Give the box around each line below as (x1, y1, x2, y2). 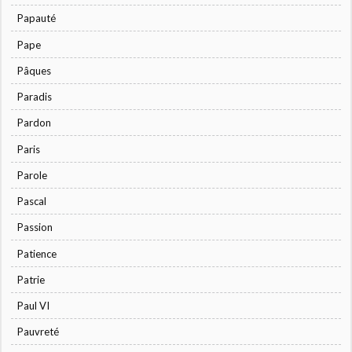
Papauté (17, 12, 57, 25)
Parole (17, 168, 48, 181)
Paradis (17, 90, 53, 104)
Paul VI (17, 299, 50, 313)
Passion (17, 221, 53, 234)
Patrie (17, 273, 46, 286)
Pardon (17, 116, 52, 130)
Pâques (17, 64, 52, 77)
